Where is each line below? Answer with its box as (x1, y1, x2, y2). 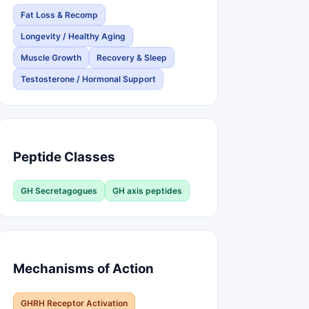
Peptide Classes (13, 148, 115, 165)
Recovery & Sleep (97, 52, 167, 63)
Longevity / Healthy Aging (21, 30, 126, 41)
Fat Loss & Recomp (21, 9, 98, 20)
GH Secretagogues (21, 186, 97, 197)
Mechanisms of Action (13, 261, 154, 277)
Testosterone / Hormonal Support (21, 73, 156, 84)
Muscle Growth (21, 52, 81, 63)
